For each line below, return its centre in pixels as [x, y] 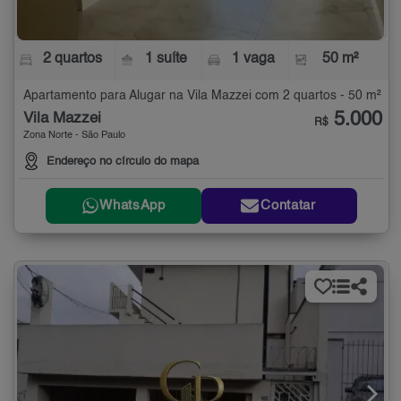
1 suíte [166, 59]
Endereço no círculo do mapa [123, 161]
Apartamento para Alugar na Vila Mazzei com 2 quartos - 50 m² [202, 95]
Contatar [288, 206]
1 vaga [253, 59]
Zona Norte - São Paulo [74, 135]
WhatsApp [132, 206]
